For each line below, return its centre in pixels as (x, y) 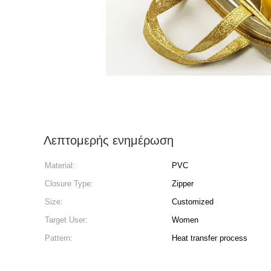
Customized (193, 202)
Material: (60, 165)
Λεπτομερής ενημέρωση (109, 140)
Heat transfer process (210, 238)
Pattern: (59, 238)
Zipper (183, 184)
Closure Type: (69, 184)
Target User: (66, 220)
